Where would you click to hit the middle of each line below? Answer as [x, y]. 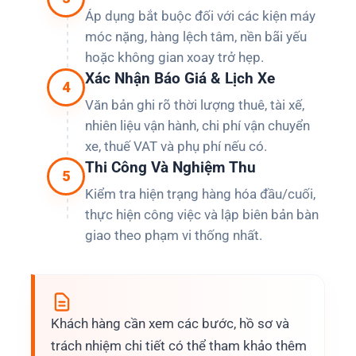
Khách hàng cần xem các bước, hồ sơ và [170, 323]
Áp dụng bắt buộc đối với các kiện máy [200, 16]
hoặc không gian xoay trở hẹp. [174, 57]
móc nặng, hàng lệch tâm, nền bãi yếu [196, 37]
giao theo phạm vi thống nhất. [174, 235]
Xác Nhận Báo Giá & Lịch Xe [180, 78]
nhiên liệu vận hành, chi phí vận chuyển [197, 126]
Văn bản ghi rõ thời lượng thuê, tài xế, [195, 105]
